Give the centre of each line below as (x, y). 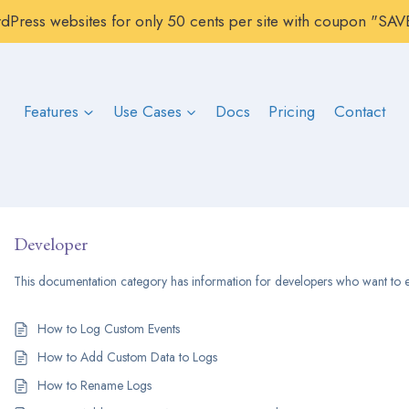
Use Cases (147, 111)
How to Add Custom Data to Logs (128, 357)
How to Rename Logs (95, 385)
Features (52, 111)
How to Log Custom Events (109, 329)
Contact (359, 111)
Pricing (292, 111)
